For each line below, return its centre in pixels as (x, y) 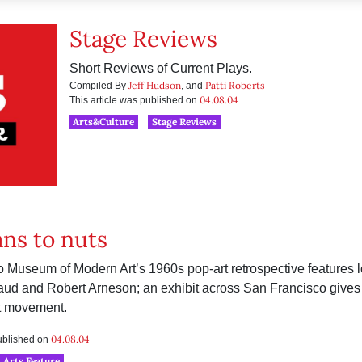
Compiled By (99, 86)
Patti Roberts (235, 85)
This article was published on (134, 100)
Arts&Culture (104, 122)
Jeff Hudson (154, 85)
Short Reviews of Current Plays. (160, 68)
